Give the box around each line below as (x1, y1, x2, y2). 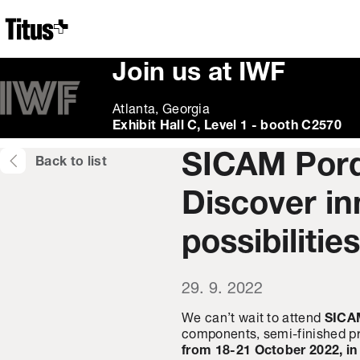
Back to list (35, 156, 107, 169)
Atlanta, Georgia (112, 104, 211, 117)
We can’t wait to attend (182, 313, 325, 325)
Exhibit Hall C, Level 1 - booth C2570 (112, 120, 342, 133)
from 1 (182, 345, 223, 358)
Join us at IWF (112, 61, 285, 87)
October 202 (251, 345, 333, 358)
